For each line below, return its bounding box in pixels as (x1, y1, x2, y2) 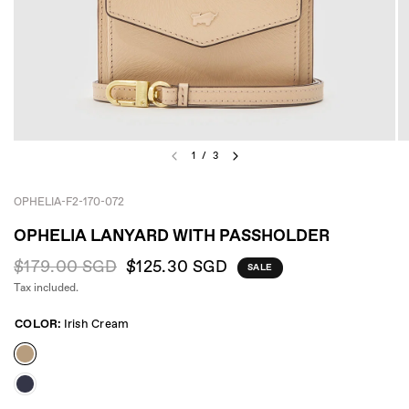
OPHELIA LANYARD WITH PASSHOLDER (14, 225, 330, 247)
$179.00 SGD (14, 257, 117, 278)
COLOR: (15, 317, 62, 332)
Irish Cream (63, 317, 130, 332)
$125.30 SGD (125, 257, 227, 278)
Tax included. (14, 281, 79, 296)
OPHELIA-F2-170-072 (14, 195, 124, 210)
